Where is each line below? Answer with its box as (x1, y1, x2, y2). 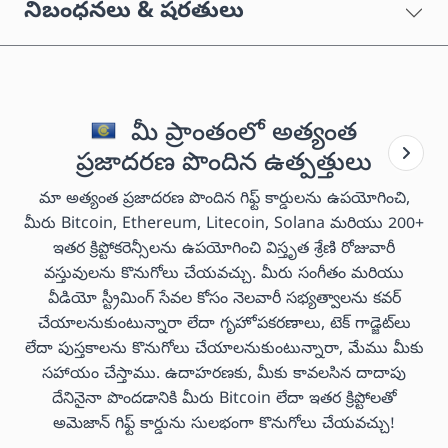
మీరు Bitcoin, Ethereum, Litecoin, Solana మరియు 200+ (24, 213, 424, 236)
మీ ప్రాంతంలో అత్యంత (123, 117, 357, 152)
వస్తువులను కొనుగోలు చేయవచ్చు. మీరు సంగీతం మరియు (44, 263, 404, 286)
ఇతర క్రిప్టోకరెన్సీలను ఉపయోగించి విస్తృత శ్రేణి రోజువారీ (53, 238, 395, 261)
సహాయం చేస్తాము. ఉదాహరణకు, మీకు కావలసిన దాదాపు (42, 363, 406, 386)
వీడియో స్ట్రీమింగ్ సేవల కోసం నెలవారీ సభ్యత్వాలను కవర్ (47, 288, 401, 311)
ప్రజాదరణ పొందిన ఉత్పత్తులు (76, 147, 372, 182)
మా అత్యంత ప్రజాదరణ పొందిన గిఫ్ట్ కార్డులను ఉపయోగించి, (38, 188, 410, 211)
